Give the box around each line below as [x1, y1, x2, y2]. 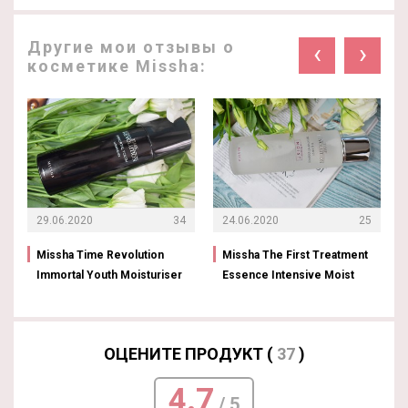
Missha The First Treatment [222, 248, 368, 261]
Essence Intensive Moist [222, 268, 354, 281]
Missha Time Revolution [36, 248, 164, 261]
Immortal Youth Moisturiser [36, 268, 182, 281]
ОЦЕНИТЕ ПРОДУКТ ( [103, 343, 277, 363]
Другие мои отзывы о [27, 36, 235, 56]
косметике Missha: [27, 56, 207, 76]
